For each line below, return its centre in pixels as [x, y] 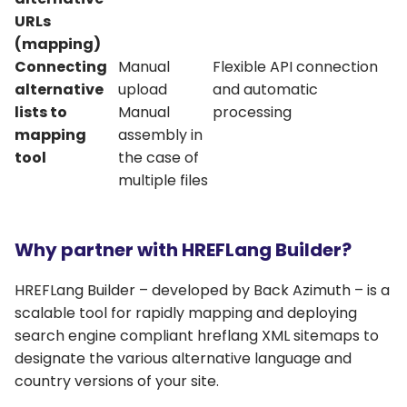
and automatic [265, 90]
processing [252, 113]
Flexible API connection [295, 67]
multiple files [163, 181]
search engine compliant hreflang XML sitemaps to [197, 336]
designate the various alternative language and [183, 359]
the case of [159, 158]
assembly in [160, 135]
